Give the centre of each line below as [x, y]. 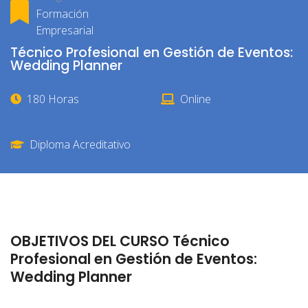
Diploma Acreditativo [80, 145]
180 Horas [53, 99]
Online [196, 99]
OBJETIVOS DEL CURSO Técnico [120, 241]
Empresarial [65, 30]
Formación [62, 14]
